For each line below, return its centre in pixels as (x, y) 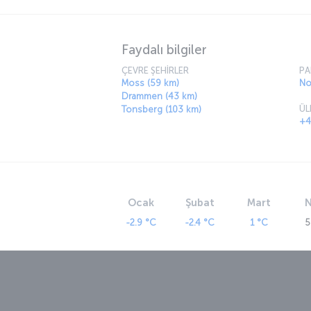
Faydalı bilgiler (164, 49)
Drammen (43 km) (159, 96)
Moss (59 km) (150, 83)
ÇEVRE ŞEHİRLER (155, 70)
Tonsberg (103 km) (161, 109)
